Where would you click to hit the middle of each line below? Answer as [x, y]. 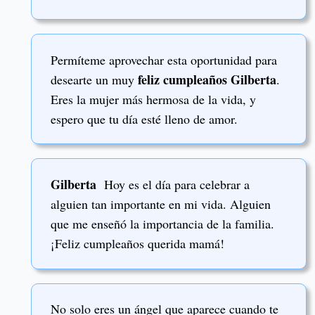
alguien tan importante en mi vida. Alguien [161, 204]
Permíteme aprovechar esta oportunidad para [164, 59]
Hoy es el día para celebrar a [173, 184]
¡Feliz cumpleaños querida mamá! [137, 243]
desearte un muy [94, 79]
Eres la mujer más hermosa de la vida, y [153, 99]
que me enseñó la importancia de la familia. [162, 223]
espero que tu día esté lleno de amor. [144, 118]
